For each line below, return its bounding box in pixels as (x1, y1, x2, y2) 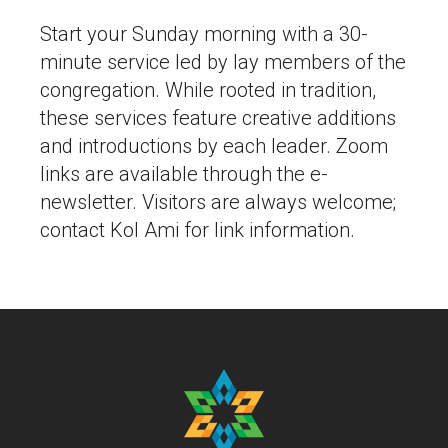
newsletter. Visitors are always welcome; (40, 190, 396, 214)
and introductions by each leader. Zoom (40, 134, 388, 158)
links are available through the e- (40, 162, 328, 186)
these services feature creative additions (40, 106, 396, 130)
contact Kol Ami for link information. (40, 218, 355, 242)
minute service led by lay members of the (40, 50, 406, 74)
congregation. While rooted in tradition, (40, 78, 376, 102)
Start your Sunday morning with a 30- (40, 22, 368, 46)
